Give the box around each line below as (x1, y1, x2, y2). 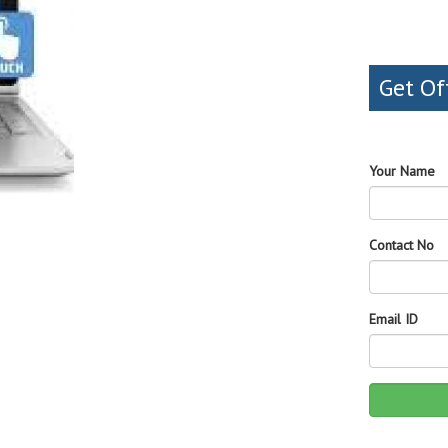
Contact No (369, 236, 434, 254)
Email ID (369, 310, 418, 328)
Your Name (369, 162, 435, 180)
